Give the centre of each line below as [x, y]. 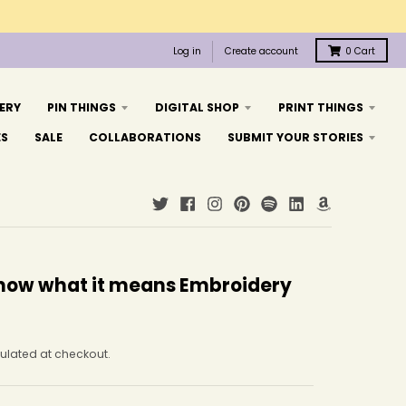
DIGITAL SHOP [197, 108]
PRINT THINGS [321, 108]
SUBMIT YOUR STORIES [295, 138]
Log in [187, 51]
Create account [261, 51]
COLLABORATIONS [145, 138]
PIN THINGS [82, 108]
